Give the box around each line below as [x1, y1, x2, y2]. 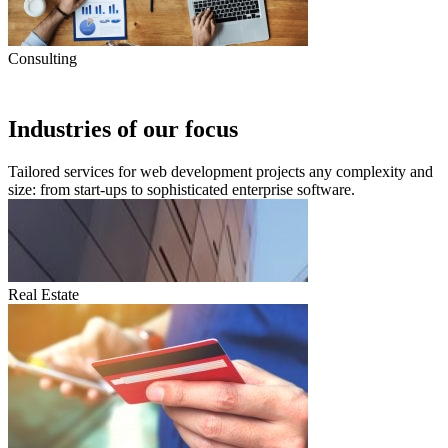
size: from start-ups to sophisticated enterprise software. [8, 181, 355, 199]
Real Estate [8, 286, 79, 304]
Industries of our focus [8, 116, 238, 143]
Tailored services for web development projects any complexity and [8, 163, 433, 181]
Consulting [8, 50, 77, 68]
